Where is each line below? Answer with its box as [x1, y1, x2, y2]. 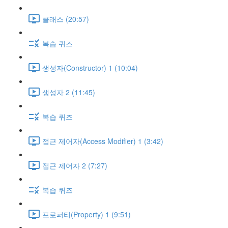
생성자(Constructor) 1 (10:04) [42, 62, 138, 73]
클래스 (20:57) [42, 13, 89, 24]
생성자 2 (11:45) [42, 87, 95, 97]
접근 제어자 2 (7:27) [42, 160, 107, 170]
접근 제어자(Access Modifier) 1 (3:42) [42, 135, 163, 146]
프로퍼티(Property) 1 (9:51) [42, 209, 131, 219]
